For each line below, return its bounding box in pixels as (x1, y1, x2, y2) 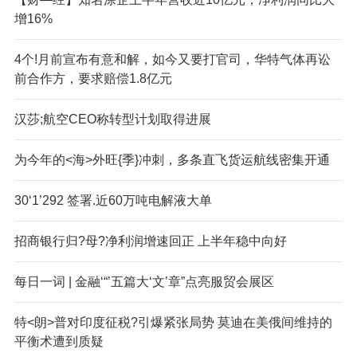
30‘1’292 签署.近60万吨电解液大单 (14, 193, 212, 207)
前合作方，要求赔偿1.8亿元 (14, 71, 172, 85)
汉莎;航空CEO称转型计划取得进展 (14, 112, 211, 126)
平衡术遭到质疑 (14, 334, 104, 348)
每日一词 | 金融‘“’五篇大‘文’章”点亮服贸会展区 (14, 274, 274, 288)
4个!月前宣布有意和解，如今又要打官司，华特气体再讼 (14, 52, 331, 66)
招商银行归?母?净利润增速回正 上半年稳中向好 (14, 233, 287, 248)
